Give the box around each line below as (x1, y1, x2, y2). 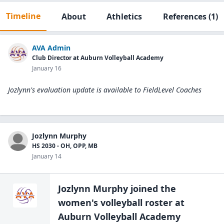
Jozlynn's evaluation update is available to (8, 85, 141, 94)
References (162, 11, 206, 22)
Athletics (106, 11, 142, 22)
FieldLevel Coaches (143, 85, 201, 94)
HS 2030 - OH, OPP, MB (32, 141, 97, 150)
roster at (142, 196, 184, 208)
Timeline (6, 10, 40, 21)
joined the (128, 182, 176, 194)
